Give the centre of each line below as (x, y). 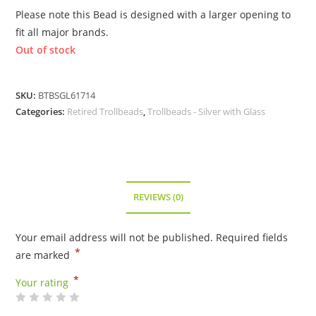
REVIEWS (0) (158, 197)
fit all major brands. (62, 32)
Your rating (44, 282)
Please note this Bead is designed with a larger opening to (153, 14)
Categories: (42, 111)
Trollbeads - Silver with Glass (207, 111)
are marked (44, 255)
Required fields (252, 237)
